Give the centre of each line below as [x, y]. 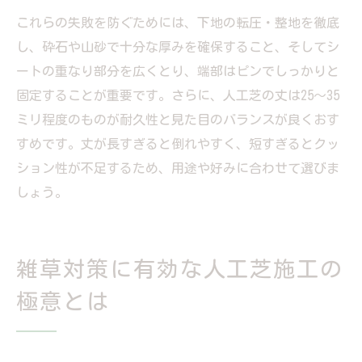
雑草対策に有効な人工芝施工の [180, 268]
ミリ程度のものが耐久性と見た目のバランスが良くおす [178, 119]
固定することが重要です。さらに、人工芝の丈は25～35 [178, 95]
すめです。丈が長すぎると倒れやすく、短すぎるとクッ [178, 143]
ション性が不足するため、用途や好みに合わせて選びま [178, 168]
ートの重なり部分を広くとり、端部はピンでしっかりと [178, 71]
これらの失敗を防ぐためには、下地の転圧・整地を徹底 [178, 22]
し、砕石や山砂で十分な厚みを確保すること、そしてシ [178, 46]
